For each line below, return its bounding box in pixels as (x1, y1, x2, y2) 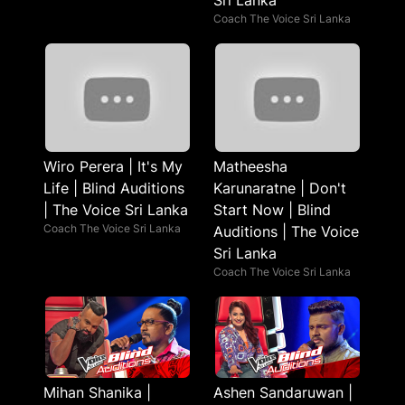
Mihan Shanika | (43, 383, 151, 401)
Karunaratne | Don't (213, 179, 346, 197)
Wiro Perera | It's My (43, 157, 183, 175)
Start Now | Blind (213, 201, 331, 219)
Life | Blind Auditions (43, 179, 184, 197)
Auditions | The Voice (213, 222, 359, 240)
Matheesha (213, 157, 287, 175)
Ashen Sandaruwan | (213, 383, 353, 401)
